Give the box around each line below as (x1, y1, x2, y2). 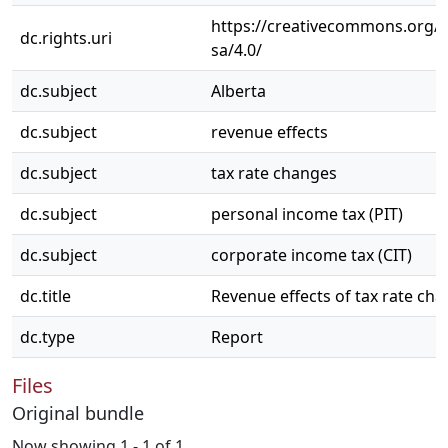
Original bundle (12, 401, 144, 425)
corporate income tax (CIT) (211, 244, 412, 266)
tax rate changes (211, 162, 337, 184)
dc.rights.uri (20, 27, 112, 49)
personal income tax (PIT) (211, 203, 403, 225)
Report (211, 326, 263, 348)
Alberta (211, 80, 266, 102)
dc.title (20, 285, 71, 307)
